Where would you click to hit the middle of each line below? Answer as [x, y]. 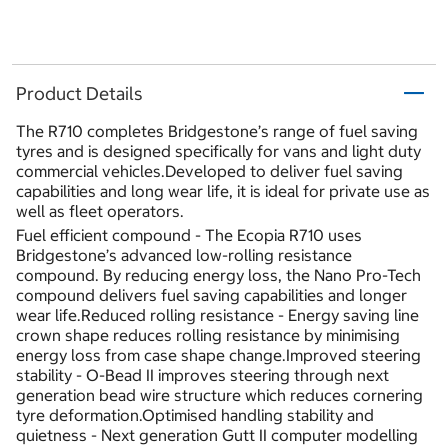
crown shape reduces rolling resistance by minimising [208, 335]
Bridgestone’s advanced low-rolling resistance [184, 255]
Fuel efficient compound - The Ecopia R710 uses [189, 235]
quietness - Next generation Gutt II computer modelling [217, 435]
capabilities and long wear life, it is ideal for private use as [223, 191]
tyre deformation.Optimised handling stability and [195, 415]
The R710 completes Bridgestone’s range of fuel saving [217, 131]
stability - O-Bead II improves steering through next [202, 375]
